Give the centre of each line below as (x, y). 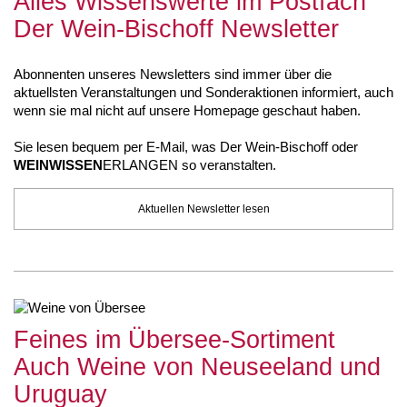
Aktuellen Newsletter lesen (203, 209)
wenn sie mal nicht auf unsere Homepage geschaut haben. (187, 110)
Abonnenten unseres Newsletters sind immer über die (173, 74)
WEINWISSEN (58, 165)
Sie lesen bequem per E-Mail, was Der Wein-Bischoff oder (186, 147)
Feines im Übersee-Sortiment (174, 340)
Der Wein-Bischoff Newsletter (176, 29)
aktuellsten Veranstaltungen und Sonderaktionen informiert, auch (203, 92)
